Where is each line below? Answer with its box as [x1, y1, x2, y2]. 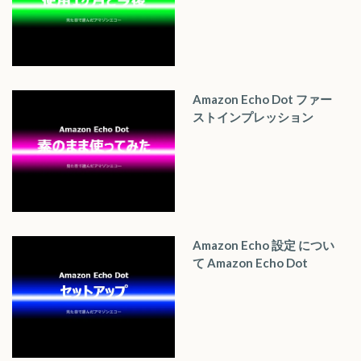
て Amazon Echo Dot [193, 255, 308, 270]
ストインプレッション [193, 109, 313, 124]
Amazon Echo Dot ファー [193, 91, 332, 106]
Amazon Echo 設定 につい [193, 237, 334, 252]
